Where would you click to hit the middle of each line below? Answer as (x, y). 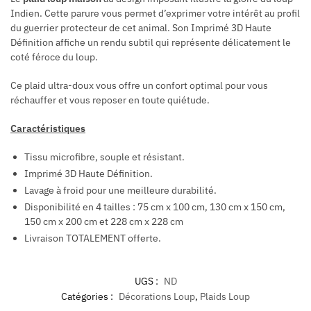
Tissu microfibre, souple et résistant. (104, 157)
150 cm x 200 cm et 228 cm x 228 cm (104, 221)
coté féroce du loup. (54, 57)
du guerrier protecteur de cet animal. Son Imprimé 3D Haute (141, 28)
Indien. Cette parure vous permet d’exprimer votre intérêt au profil (155, 14)
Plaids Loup (225, 296)
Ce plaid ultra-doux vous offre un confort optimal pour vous (139, 86)
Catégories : (88, 296)
